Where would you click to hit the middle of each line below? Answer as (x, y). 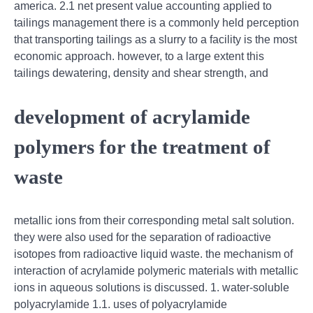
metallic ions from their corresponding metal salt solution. (154, 221)
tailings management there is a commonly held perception (156, 23)
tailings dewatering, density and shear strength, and (141, 73)
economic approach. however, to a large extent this (139, 57)
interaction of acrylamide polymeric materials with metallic (156, 271)
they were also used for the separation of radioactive (143, 238)
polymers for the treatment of (142, 147)
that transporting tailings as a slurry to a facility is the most (155, 40)
